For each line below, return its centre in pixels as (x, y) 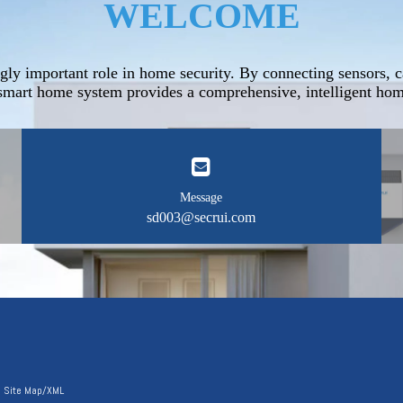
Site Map (23, 390)
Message (201, 197)
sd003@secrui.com (201, 217)
